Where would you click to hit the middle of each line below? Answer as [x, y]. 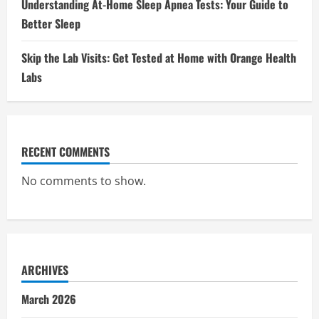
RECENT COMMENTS [66, 151]
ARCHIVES [45, 270]
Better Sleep [51, 23]
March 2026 [49, 299]
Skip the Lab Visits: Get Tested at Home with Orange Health [159, 57]
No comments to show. [84, 181]
